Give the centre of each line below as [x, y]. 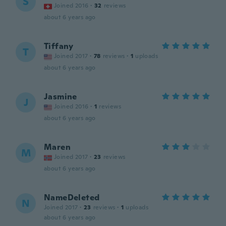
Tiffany [59, 46]
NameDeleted [72, 197]
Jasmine [61, 97]
